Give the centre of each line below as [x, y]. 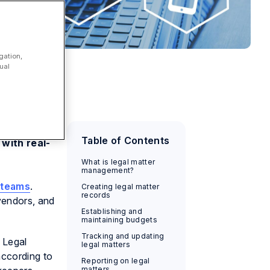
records [96, 195]
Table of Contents [125, 140]
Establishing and [112, 211]
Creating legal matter [120, 186]
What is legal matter [118, 162]
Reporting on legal [115, 260]
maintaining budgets [119, 219]
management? [108, 170]
